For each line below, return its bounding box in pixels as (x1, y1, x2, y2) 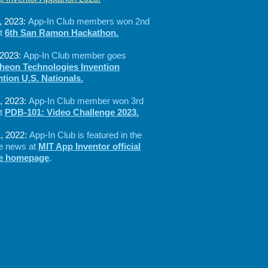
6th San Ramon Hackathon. (5, 28, 118, 38)
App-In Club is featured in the (29, 130, 142, 140)
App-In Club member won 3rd (29, 96, 144, 106)
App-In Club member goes (23, 50, 126, 60)
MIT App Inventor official (38, 141, 141, 151)
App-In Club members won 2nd (28, 16, 150, 26)
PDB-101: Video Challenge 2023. (5, 107, 139, 117)
